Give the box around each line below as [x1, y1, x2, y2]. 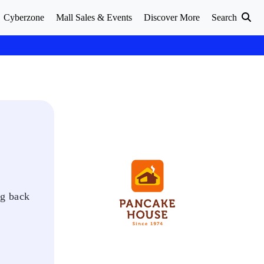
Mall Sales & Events [56, 12, 132, 22]
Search [212, 12, 239, 22]
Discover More [144, 12, 200, 22]
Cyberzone [4, 12, 44, 22]
